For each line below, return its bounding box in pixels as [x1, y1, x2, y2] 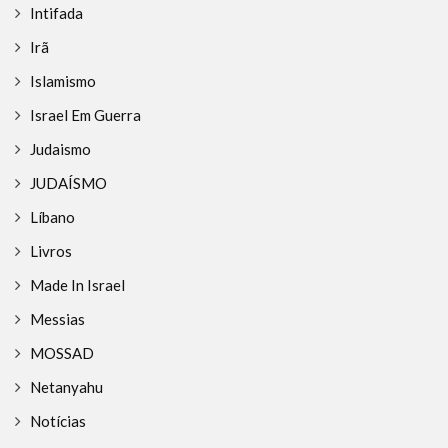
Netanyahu [30, 378, 103, 397]
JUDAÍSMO [30, 174, 107, 193]
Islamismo [30, 72, 96, 91]
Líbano [30, 208, 75, 227]
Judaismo [30, 140, 91, 159]
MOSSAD [30, 344, 94, 363]
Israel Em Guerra [30, 106, 141, 125]
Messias [30, 310, 85, 329]
